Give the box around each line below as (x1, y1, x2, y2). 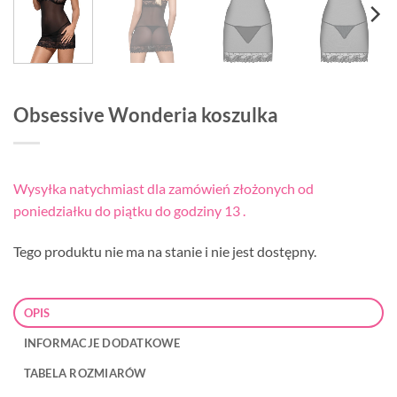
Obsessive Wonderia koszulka (13, 102, 278, 127)
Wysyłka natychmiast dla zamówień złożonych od (12, 180, 314, 198)
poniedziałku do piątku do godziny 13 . (12, 202, 245, 220)
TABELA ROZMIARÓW (23, 366, 147, 381)
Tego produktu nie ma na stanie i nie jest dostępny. (12, 242, 316, 260)
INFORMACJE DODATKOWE (23, 336, 181, 351)
